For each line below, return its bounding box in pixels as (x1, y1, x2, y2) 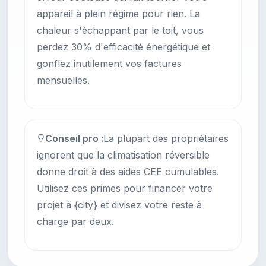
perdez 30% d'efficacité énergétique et (37, 41, 210, 53)
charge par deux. (37, 216, 114, 228)
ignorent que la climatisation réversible (37, 149, 210, 161)
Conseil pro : (45, 132, 103, 145)
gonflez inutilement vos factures (37, 58, 182, 70)
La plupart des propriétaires (103, 132, 229, 145)
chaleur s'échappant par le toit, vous (37, 24, 204, 37)
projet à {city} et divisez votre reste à (37, 199, 202, 211)
